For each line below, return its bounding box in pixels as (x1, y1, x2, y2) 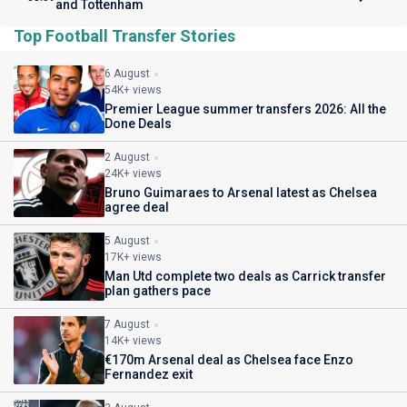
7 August (104, 317, 150, 331)
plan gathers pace (104, 283, 211, 298)
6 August (104, 66, 150, 80)
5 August (104, 233, 150, 247)
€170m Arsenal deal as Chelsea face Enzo (104, 352, 353, 367)
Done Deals (104, 115, 172, 131)
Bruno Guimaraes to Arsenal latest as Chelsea (104, 184, 377, 200)
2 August (104, 150, 150, 164)
